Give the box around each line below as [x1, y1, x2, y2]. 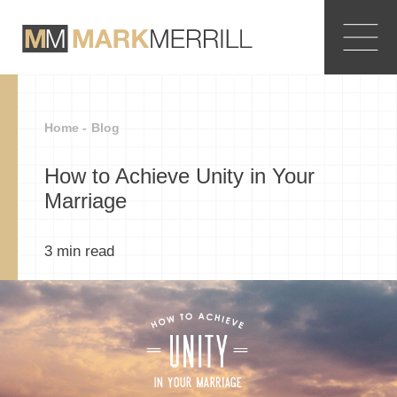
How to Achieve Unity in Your [44, 164, 315, 188]
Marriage [44, 189, 127, 213]
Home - [44, 121, 87, 135]
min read [57, 243, 114, 260]
